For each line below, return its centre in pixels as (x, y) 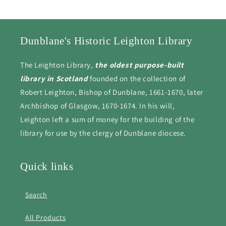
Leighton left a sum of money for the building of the (107, 119)
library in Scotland (55, 78)
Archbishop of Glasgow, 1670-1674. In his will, (98, 106)
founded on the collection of (138, 78)
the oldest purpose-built (138, 65)
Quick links (47, 166)
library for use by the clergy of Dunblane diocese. (103, 133)
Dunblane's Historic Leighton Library (106, 41)
